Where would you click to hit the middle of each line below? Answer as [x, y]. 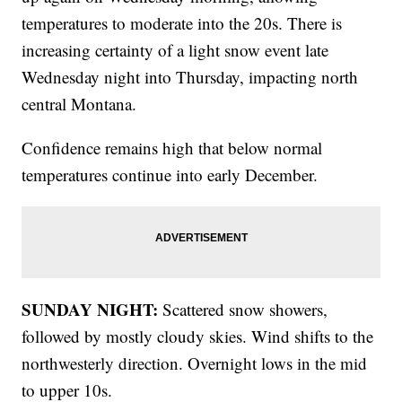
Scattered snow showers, [245, 310]
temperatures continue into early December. [170, 175]
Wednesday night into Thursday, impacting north [190, 77]
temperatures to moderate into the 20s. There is [182, 23]
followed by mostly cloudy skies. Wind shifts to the [198, 336]
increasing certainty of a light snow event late [175, 50]
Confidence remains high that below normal [172, 148]
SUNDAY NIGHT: [92, 310]
